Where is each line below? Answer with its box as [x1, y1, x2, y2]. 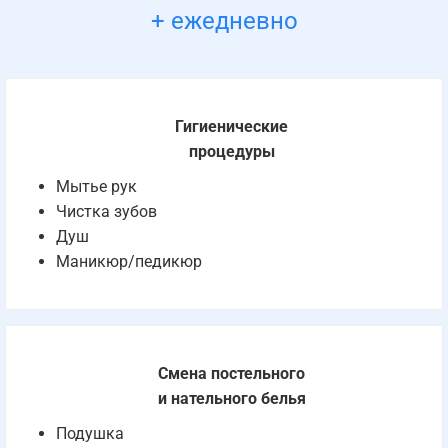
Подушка [56, 424, 124, 443]
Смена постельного [158, 364, 305, 383]
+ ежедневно [150, 6, 298, 35]
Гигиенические [175, 117, 288, 136]
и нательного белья [157, 389, 306, 408]
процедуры [188, 142, 275, 161]
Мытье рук [56, 177, 137, 196]
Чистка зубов [56, 202, 157, 221]
